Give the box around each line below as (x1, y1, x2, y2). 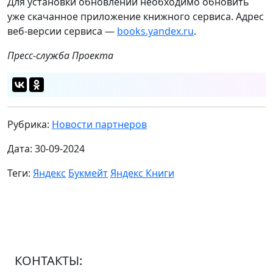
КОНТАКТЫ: (15, 252, 82, 269)
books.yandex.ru (117, 24, 194, 38)
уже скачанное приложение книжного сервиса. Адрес (7, 10, 264, 24)
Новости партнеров (52, 118, 147, 132)
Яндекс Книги (110, 166, 174, 180)
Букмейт (68, 166, 108, 180)
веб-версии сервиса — (7, 24, 117, 38)
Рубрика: (7, 118, 52, 132)
